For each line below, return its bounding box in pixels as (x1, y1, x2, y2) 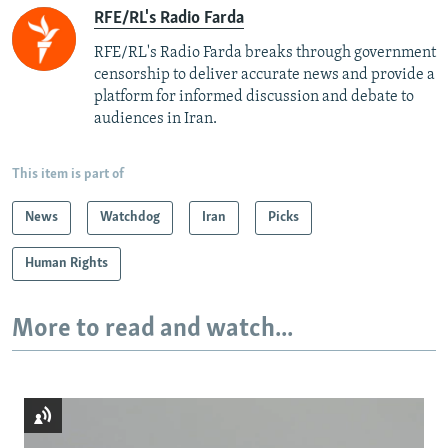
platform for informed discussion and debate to (94, 88, 414, 105)
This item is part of (12, 166, 124, 182)
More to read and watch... (12, 315, 293, 343)
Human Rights (25, 255, 108, 271)
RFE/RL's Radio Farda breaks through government (94, 44, 436, 61)
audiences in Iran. (94, 110, 217, 127)
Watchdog (100, 209, 160, 225)
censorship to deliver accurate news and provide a (94, 66, 435, 83)
